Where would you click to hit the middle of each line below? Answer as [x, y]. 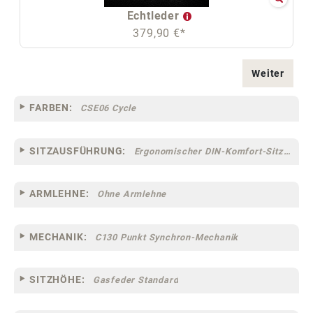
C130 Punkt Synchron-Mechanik [167, 237]
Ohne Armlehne [132, 194]
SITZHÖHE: [57, 280]
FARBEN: [51, 108]
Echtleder [155, 15]
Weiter [268, 73]
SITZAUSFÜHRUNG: [78, 151]
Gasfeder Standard [136, 280]
